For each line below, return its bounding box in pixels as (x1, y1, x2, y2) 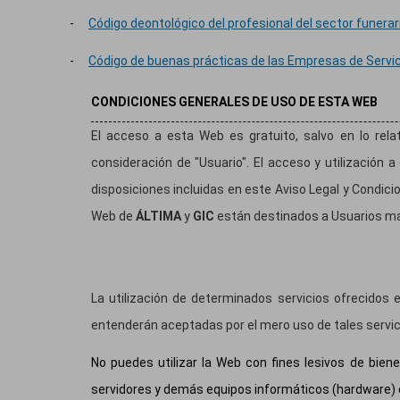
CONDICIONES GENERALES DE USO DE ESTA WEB (91, 95, 378, 110)
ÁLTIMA (136, 209, 181, 224)
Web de (91, 209, 136, 224)
